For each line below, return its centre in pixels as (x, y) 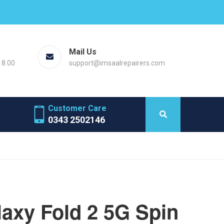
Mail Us (83, 52)
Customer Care (77, 108)
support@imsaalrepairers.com (117, 63)
